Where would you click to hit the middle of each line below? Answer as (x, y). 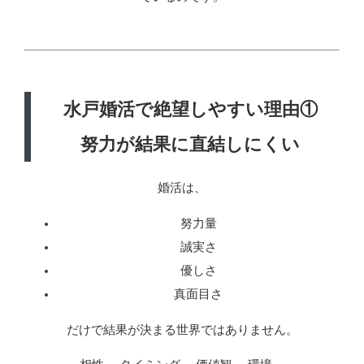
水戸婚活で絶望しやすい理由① (190, 110)
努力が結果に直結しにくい (190, 145)
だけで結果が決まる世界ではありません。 (182, 329)
